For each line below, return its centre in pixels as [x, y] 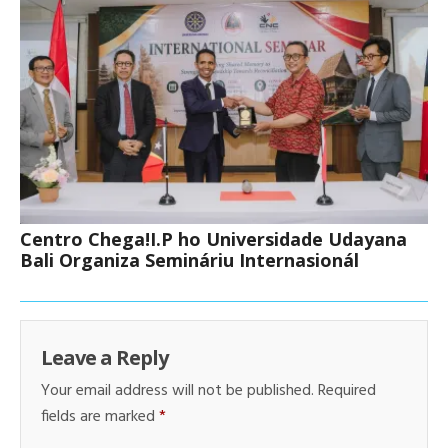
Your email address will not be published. [177, 390]
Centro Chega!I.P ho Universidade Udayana [213, 238]
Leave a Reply [104, 357]
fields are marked [100, 416]
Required [347, 390]
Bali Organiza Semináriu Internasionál [189, 259]
